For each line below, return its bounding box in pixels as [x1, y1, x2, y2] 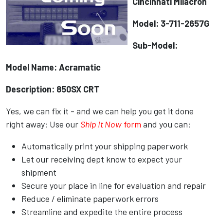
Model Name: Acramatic [6, 62, 101, 73]
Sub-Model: [132, 40, 178, 51]
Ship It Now [80, 119, 122, 130]
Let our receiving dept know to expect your [21, 154, 182, 165]
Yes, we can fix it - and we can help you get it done [6, 106, 194, 117]
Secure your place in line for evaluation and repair [21, 180, 206, 191]
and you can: [141, 119, 191, 130]
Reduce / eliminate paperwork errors [21, 193, 159, 204]
